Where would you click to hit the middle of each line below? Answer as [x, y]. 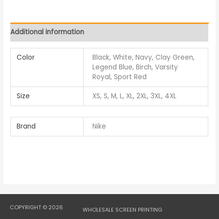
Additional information [47, 32]
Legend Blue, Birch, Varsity [135, 67]
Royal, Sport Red [120, 77]
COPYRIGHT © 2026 [36, 207]
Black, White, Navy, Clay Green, [144, 58]
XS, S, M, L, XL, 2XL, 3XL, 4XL [135, 96]
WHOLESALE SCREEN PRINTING [122, 210]
